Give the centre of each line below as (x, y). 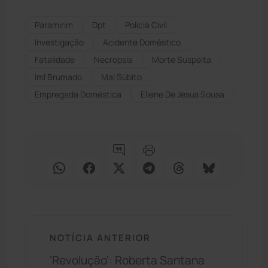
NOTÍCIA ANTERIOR (100, 237)
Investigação (59, 42)
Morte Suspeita (182, 59)
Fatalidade (55, 59)
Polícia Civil (146, 25)
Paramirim (54, 25)
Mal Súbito (121, 77)
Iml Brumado (58, 77)
